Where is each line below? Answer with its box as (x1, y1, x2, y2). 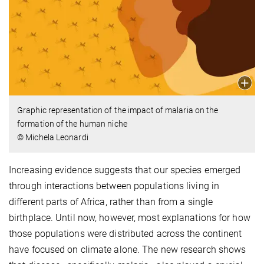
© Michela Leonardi (17, 132, 88, 142)
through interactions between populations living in (9, 180, 220, 192)
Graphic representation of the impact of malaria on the (17, 105, 219, 115)
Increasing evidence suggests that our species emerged (9, 164, 241, 176)
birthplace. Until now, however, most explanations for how (9, 212, 250, 223)
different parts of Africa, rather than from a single (9, 196, 213, 207)
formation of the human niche (17, 118, 127, 128)
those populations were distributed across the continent (9, 227, 242, 239)
